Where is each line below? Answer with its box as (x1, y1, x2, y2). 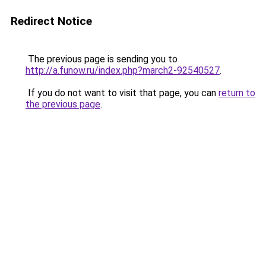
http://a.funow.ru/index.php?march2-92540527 (26, 65, 220, 76)
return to (218, 87, 255, 99)
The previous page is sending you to (26, 53, 178, 65)
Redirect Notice (11, 14, 92, 28)
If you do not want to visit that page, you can (26, 87, 218, 99)
